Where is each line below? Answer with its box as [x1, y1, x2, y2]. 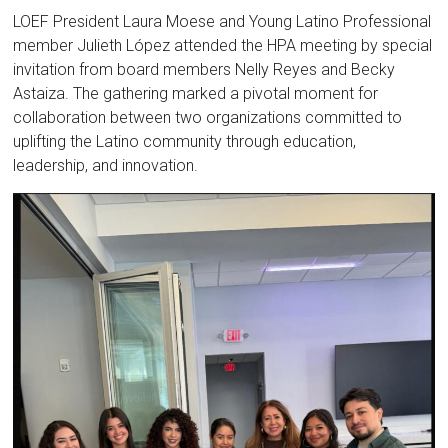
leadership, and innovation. [13, 156, 199, 176]
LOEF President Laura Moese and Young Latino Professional [13, 12, 432, 32]
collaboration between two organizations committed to [13, 108, 403, 128]
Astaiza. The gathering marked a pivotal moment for [13, 84, 379, 104]
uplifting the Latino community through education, [13, 132, 357, 152]
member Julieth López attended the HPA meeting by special [13, 36, 433, 56]
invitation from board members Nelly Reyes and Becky [13, 60, 396, 80]
